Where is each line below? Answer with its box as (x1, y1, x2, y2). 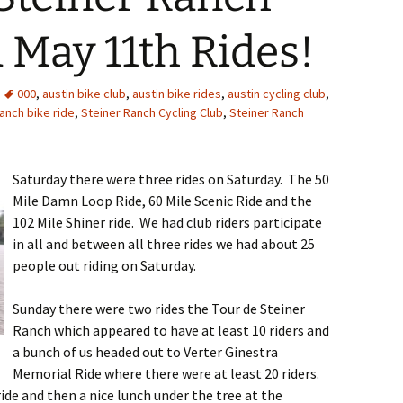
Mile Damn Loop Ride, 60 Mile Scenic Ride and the (13, 192, 312, 210)
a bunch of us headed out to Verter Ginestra (13, 343, 278, 361)
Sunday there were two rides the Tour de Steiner (13, 300, 305, 318)
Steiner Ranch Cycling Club (81, 104, 223, 121)
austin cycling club (228, 85, 326, 102)
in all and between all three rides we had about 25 (13, 235, 315, 253)
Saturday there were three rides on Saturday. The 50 (13, 170, 329, 188)
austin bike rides (132, 85, 221, 102)
